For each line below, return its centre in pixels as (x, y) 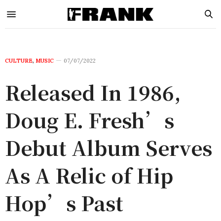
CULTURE (19, 61)
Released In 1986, (93, 92)
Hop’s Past (64, 203)
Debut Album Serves (109, 147)
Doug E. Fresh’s (90, 120)
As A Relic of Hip (89, 175)
